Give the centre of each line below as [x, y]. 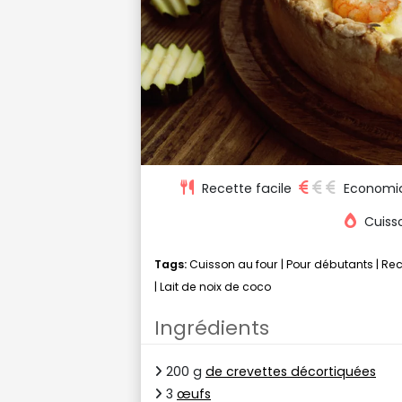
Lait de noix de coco [215, 286]
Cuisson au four [234, 264]
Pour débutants [330, 264]
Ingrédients [212, 328]
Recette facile [246, 188]
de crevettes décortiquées [291, 371]
